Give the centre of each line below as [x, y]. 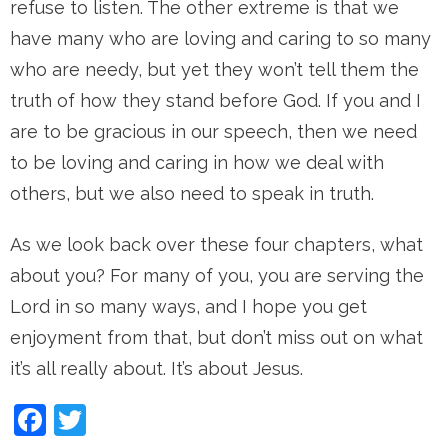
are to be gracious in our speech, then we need [213, 131]
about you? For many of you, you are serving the [217, 275]
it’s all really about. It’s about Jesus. [156, 368]
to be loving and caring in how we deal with [197, 162]
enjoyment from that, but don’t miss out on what [216, 337]
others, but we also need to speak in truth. [192, 193]
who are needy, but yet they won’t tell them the [214, 69]
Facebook [117, 419]
